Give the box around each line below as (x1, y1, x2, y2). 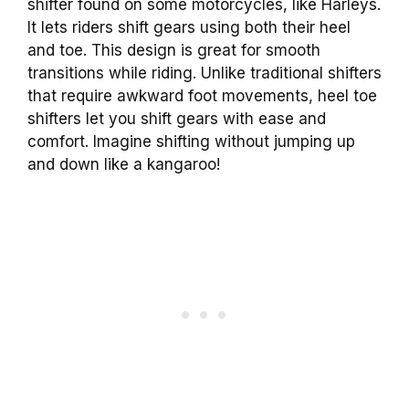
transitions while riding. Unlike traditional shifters (27, 63, 382, 82)
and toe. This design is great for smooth (27, 40, 320, 59)
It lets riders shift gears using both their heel (27, 17, 351, 37)
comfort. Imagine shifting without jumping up (27, 131, 355, 151)
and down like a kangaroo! (27, 154, 220, 173)
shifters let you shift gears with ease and (27, 109, 326, 128)
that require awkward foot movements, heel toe (27, 86, 377, 105)
